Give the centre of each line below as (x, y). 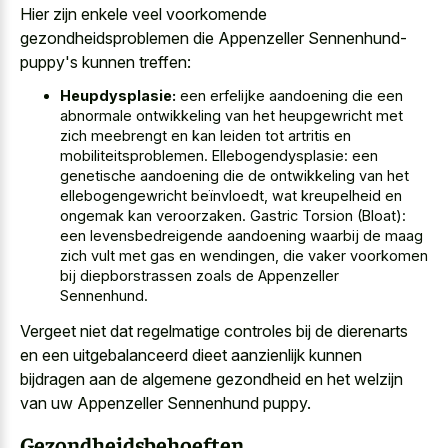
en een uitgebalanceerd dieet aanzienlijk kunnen (191, 354)
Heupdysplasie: (118, 96)
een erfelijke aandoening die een (289, 96)
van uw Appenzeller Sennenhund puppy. (165, 402)
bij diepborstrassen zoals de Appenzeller (199, 276)
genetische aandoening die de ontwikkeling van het (234, 176)
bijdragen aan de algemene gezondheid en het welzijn (211, 378)
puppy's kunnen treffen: (105, 61)
